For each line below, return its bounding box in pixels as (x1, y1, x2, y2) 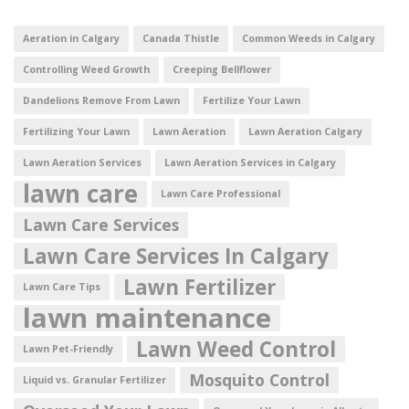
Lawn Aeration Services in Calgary (164, 155, 336, 169)
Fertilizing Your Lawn (23, 124, 130, 138)
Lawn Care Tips (23, 279, 100, 293)
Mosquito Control (189, 368, 330, 391)
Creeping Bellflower (173, 62, 271, 76)
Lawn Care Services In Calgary (23, 241, 329, 270)
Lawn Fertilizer (123, 272, 276, 301)
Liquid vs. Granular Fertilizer (23, 372, 166, 386)
